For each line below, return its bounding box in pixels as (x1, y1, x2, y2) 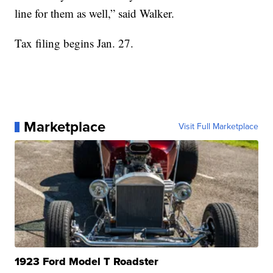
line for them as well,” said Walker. (15, 5, 175, 21)
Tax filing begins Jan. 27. (15, 35, 134, 51)
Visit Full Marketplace (178, 120, 258, 133)
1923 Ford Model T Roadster (15, 253, 159, 270)
